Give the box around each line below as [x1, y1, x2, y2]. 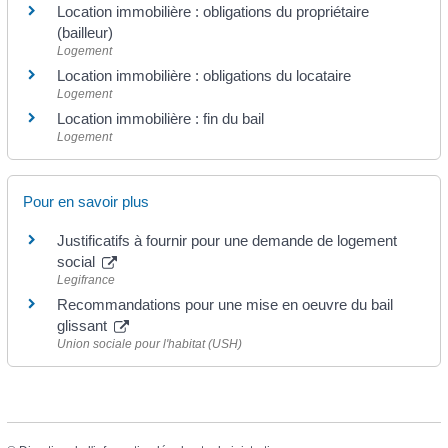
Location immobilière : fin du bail [57, 109, 265, 127]
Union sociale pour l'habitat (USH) [57, 337, 243, 352]
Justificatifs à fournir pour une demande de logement [57, 232, 398, 250]
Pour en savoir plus [23, 193, 150, 211]
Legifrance [57, 273, 116, 288]
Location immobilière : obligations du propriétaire [57, 2, 370, 20]
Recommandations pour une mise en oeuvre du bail [57, 296, 394, 314]
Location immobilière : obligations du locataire [57, 66, 352, 84]
